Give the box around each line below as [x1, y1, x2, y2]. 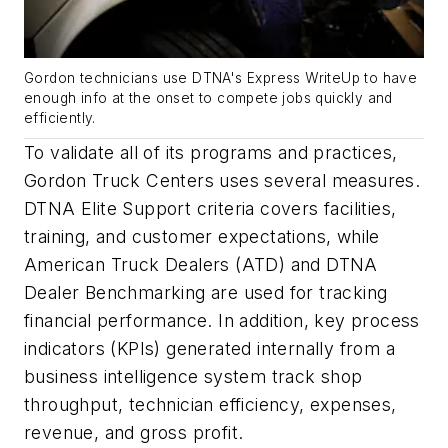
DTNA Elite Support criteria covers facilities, [24, 197, 397, 219]
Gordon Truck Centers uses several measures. [24, 169, 421, 191]
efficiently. [24, 109, 96, 126]
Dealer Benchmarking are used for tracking [24, 281, 388, 303]
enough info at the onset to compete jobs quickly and [24, 89, 393, 106]
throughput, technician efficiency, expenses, [24, 393, 397, 415]
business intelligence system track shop [24, 365, 363, 387]
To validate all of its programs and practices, [24, 141, 398, 163]
